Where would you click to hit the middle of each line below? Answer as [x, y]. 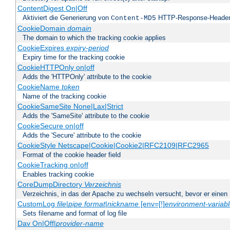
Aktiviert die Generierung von [67, 18]
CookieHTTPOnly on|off [56, 68]
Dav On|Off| [36, 224]
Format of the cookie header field [72, 155]
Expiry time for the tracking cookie [74, 57]
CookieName [39, 87]
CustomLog [37, 204]
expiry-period [87, 48]
